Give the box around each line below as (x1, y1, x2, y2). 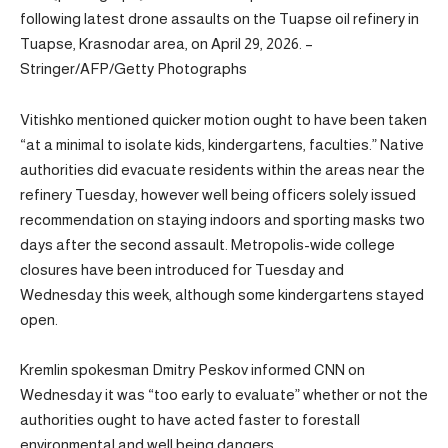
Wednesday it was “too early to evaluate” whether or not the (20, 386, 428, 404)
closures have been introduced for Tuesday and (20, 260, 344, 278)
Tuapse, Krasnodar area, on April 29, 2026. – (20, 35, 313, 53)
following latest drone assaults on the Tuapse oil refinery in (20, 10, 419, 28)
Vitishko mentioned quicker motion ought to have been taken (20, 110, 427, 128)
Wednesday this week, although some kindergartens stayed (20, 285, 424, 303)
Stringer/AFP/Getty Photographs (20, 60, 247, 78)
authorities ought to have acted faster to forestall (20, 411, 360, 429)
